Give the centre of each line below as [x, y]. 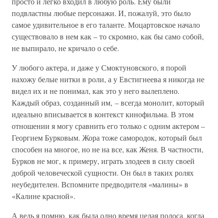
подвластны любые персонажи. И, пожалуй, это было [101, 13]
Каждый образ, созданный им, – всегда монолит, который [108, 102]
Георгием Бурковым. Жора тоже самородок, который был [107, 137]
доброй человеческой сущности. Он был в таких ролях [103, 173]
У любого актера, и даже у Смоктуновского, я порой [99, 67]
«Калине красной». [44, 196]
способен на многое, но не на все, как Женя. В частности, [108, 149]
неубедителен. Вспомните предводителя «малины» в [100, 184]
